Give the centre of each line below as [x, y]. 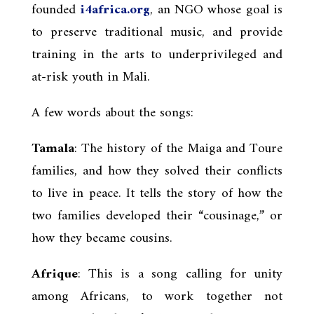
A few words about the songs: [112, 113]
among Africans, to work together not [157, 296]
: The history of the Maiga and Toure [178, 149]
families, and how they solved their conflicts [157, 171]
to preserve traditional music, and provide [157, 32]
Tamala [53, 149]
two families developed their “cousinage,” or [157, 216]
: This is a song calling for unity [180, 274]
